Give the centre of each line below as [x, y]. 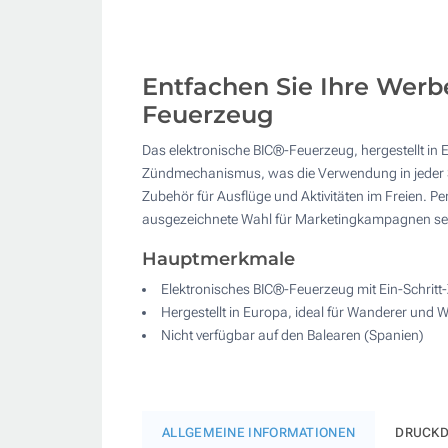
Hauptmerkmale [218, 258]
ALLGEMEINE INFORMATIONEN [259, 432]
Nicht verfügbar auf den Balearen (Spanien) [292, 334]
